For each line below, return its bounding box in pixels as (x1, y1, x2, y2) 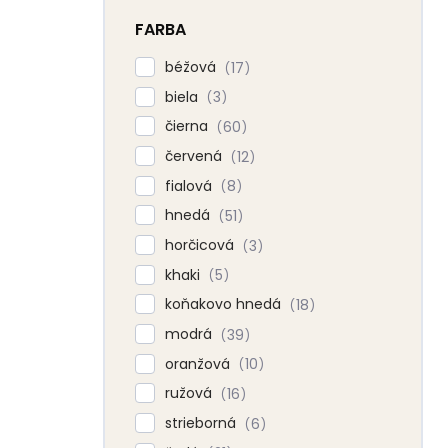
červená (165, 146, 226, 167)
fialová (165, 175, 216, 196)
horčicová (165, 235, 238, 256)
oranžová (165, 353, 234, 374)
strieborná (165, 413, 240, 434)
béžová (165, 57, 220, 78)
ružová (165, 383, 216, 404)
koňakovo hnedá (165, 294, 285, 315)
